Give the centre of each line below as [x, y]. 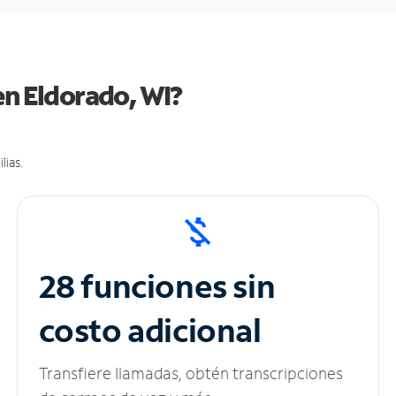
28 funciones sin [157, 286]
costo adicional [150, 331]
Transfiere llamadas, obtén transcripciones [190, 373]
